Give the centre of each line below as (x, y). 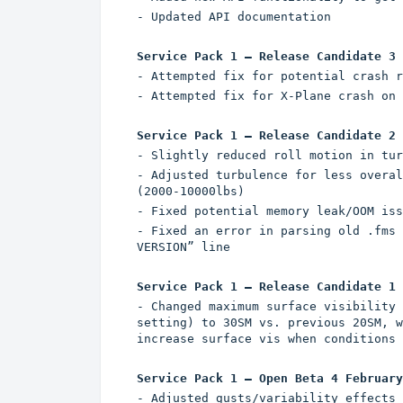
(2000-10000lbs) (191, 192)
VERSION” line (184, 247)
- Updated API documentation (234, 17)
